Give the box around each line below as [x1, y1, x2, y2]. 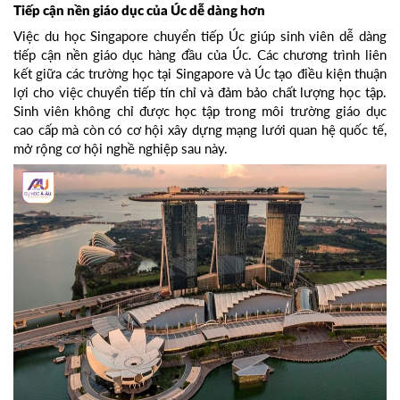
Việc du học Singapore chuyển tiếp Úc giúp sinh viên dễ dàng [13, 28, 387, 45]
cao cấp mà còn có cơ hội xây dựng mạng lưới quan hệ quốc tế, [13, 121, 387, 138]
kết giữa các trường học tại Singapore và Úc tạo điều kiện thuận [13, 65, 387, 82]
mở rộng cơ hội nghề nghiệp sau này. [13, 140, 228, 157]
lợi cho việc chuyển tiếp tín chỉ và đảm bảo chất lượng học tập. [13, 84, 387, 101]
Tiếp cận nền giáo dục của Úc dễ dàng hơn [13, 4, 265, 19]
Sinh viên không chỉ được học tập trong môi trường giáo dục [13, 103, 387, 120]
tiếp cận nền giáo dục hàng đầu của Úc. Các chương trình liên [13, 46, 387, 63]
